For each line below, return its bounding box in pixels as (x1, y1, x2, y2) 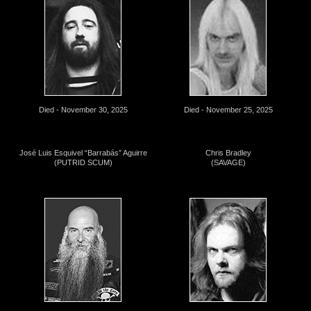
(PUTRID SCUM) (53, 158, 112, 167)
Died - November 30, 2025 (38, 105, 128, 114)
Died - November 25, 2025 (183, 105, 273, 114)
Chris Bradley (205, 148, 251, 157)
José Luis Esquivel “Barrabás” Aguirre (19, 148, 147, 157)
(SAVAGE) (210, 158, 246, 167)
